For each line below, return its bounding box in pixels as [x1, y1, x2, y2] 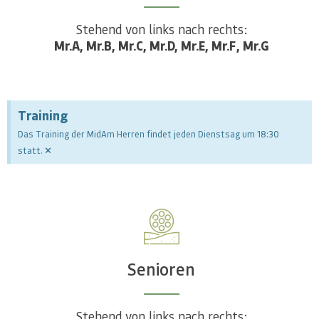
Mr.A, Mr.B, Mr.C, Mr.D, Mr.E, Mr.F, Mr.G [53, 37, 269, 55]
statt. [18, 143, 43, 156]
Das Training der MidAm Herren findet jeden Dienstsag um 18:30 [18, 127, 279, 140]
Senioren [127, 257, 195, 280]
